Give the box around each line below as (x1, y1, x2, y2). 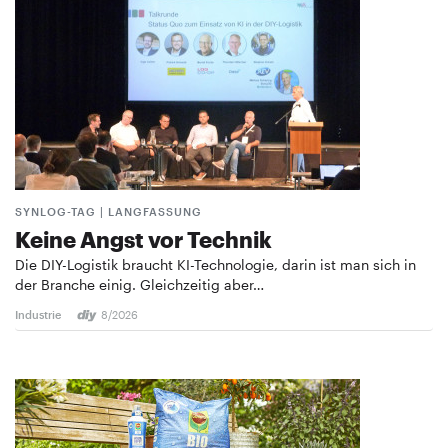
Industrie (15, 308, 61, 322)
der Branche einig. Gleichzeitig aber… (15, 276, 264, 294)
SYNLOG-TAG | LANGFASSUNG (15, 205, 202, 219)
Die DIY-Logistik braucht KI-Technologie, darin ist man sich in (15, 256, 416, 274)
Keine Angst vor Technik (15, 226, 272, 253)
